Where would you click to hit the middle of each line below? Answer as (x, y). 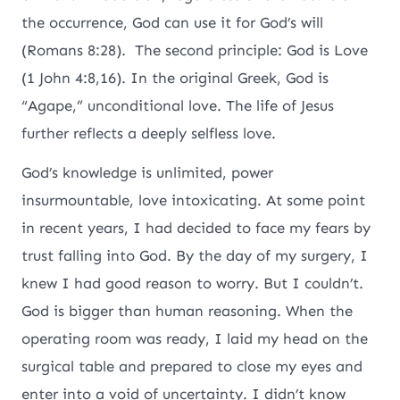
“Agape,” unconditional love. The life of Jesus (178, 105)
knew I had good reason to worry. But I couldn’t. (193, 283)
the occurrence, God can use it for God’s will (173, 22)
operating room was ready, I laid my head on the (195, 338)
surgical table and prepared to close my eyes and (192, 366)
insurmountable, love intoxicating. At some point (194, 200)
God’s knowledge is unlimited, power (148, 172)
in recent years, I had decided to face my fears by (196, 227)
